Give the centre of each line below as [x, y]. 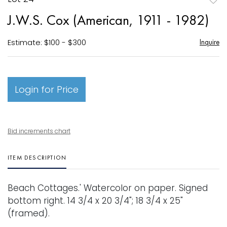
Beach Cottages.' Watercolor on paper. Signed [108, 188]
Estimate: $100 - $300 [47, 42]
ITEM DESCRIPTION [37, 157]
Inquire [209, 42]
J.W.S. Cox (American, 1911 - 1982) [108, 20]
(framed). [29, 213]
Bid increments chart [39, 131]
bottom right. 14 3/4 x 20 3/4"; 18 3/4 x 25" [95, 200]
